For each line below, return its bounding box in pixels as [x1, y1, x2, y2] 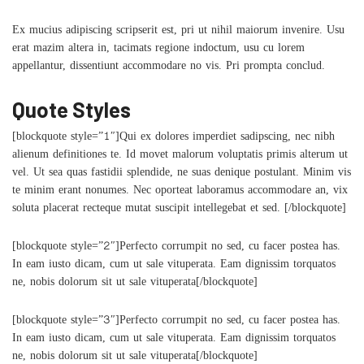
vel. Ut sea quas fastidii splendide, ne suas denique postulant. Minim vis [12, 166, 351, 183]
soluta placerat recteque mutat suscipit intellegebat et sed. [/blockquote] [12, 201, 346, 219]
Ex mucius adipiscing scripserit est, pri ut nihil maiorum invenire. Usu [12, 24, 344, 41]
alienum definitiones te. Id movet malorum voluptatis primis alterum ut [12, 148, 348, 165]
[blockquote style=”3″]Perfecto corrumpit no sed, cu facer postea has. [12, 314, 340, 331]
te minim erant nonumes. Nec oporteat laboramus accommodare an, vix [12, 184, 348, 201]
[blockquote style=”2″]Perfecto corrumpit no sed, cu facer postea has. [12, 240, 340, 257]
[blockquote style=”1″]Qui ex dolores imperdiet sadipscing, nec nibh [12, 130, 335, 147]
